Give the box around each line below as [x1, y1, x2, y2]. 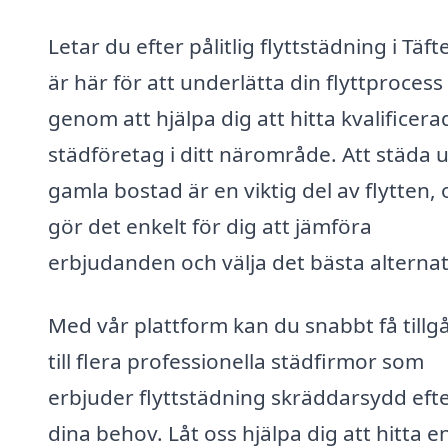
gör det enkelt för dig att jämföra [48, 211, 372, 240]
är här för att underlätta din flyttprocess [48, 67, 443, 96]
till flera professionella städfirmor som [48, 347, 424, 376]
